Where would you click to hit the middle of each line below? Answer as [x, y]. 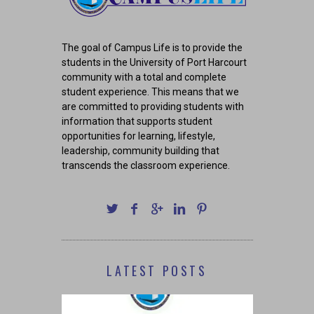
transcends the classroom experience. [145, 166]
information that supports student [137, 122]
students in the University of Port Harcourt [154, 63]
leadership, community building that [140, 151]
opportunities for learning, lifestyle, [138, 136]
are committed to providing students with [152, 107]
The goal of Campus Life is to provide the [152, 48]
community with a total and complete [144, 77]
